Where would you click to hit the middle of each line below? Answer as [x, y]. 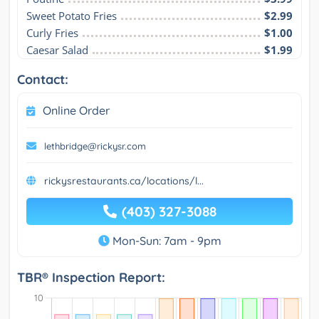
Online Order [76, 110]
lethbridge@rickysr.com [95, 146]
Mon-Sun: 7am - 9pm [165, 240]
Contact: [43, 79]
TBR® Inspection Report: [91, 277]
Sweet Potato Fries [72, 15]
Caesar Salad [57, 49]
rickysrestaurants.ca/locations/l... [124, 181]
